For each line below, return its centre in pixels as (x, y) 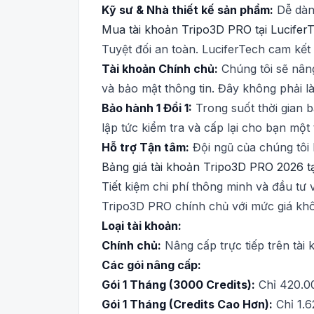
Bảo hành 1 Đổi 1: (147, 108)
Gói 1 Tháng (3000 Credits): (178, 285)
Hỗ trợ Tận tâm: (145, 147)
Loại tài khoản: (142, 226)
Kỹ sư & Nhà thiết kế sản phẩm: (187, 10)
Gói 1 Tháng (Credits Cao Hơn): (187, 304)
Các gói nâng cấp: (151, 265)
